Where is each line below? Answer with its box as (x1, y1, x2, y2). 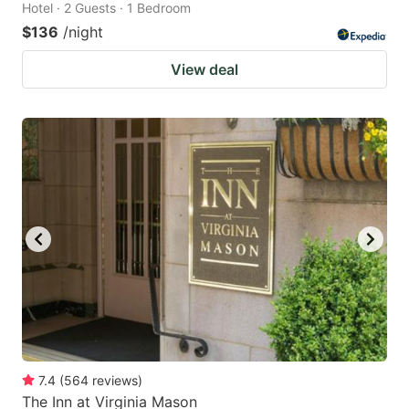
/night (63, 23, 103, 42)
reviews (92, 372, 138, 388)
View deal (171, 60, 238, 79)
